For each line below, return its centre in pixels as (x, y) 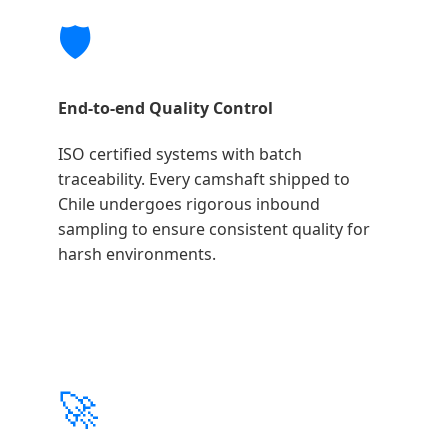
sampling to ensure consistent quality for (214, 228)
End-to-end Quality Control (165, 107)
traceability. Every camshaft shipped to (204, 178)
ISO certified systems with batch (180, 153)
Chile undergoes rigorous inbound (189, 203)
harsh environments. (137, 253)
